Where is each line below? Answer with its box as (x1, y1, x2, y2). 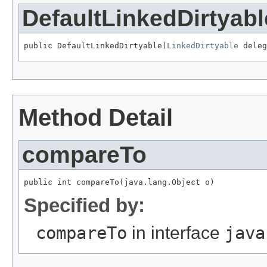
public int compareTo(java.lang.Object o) (24, 177, 215, 187)
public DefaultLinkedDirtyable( (24, 41, 167, 51)
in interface (127, 222, 225, 243)
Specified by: (24, 194, 145, 216)
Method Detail (18, 104, 173, 131)
